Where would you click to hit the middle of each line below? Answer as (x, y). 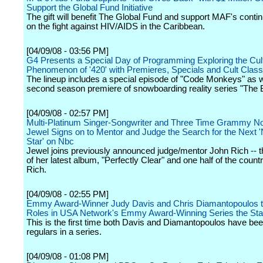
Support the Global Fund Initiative (90, 8)
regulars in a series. (64, 232)
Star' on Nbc (50, 141)
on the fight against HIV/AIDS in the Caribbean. (116, 26)
